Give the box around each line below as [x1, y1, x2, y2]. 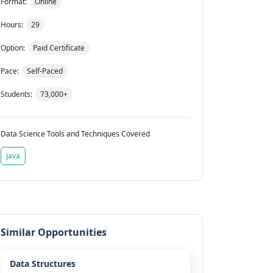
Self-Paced [26, 66, 63, 77]
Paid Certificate [32, 43, 85, 54]
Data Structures [9, 258, 76, 270]
